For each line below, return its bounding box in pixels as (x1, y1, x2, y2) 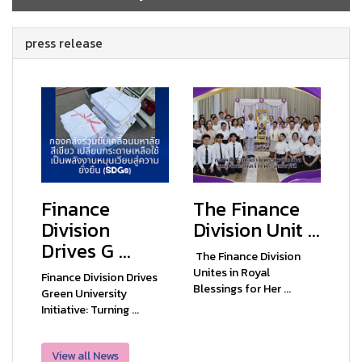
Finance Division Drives (41, 268, 158, 286)
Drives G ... (41, 236, 131, 265)
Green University (41, 284, 127, 302)
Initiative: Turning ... (41, 301, 139, 318)
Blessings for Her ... (193, 280, 291, 297)
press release (25, 33, 103, 53)
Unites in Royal (193, 263, 270, 281)
